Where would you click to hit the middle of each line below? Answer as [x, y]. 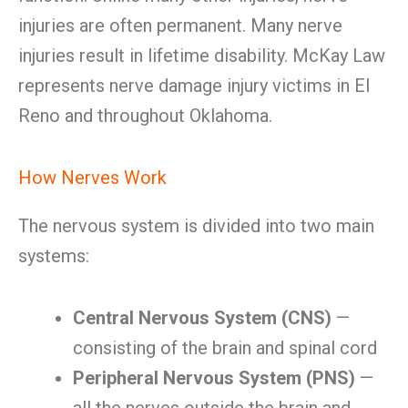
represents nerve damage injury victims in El [194, 86]
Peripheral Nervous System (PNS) [214, 378]
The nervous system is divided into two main [196, 226]
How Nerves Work [92, 178]
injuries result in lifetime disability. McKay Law [202, 56]
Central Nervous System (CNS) [202, 318]
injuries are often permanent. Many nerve [180, 25]
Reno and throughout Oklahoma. [145, 116]
